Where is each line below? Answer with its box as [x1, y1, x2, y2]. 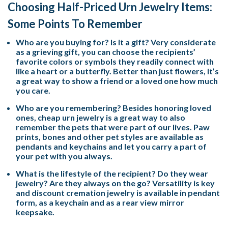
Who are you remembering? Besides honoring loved [16, 102, 212, 112]
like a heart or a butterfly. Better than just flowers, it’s [16, 66, 219, 76]
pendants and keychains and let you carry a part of [16, 141, 207, 151]
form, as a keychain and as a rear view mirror [16, 197, 185, 207]
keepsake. [16, 207, 55, 217]
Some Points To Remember [8, 16, 142, 31]
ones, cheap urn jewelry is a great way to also [16, 112, 186, 122]
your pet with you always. [16, 151, 113, 161]
